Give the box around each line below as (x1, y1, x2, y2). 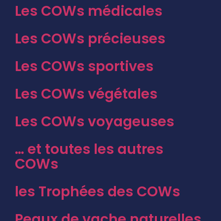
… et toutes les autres (15, 139, 163, 159)
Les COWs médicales (15, 1, 162, 21)
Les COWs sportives (15, 56, 153, 76)
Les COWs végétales (15, 84, 157, 104)
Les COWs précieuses (15, 29, 165, 48)
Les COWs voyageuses (15, 111, 174, 131)
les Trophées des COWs (15, 182, 180, 201)
